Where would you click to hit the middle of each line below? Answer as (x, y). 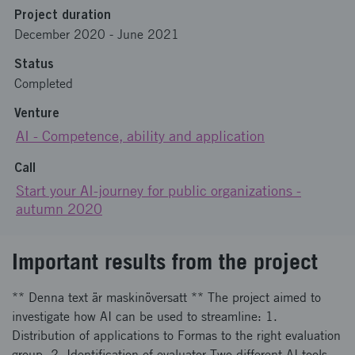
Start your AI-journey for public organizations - (158, 191)
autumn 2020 (59, 209)
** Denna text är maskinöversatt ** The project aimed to (166, 298)
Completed (44, 84)
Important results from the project (165, 261)
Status (34, 63)
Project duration (63, 14)
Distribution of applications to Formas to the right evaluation (176, 336)
